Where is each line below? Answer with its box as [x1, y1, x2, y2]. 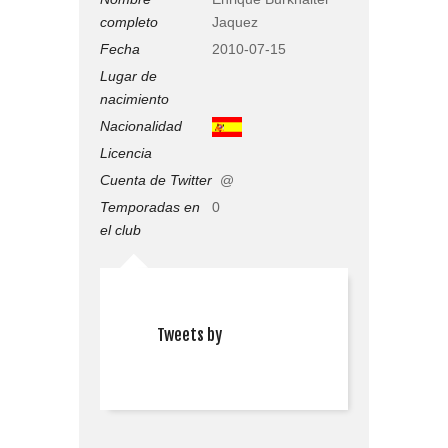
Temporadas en [100, 198, 200, 215]
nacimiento [100, 90, 169, 107]
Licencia [100, 144, 152, 161]
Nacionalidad [100, 117, 182, 134]
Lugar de [100, 67, 157, 84]
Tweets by [157, 324, 222, 345]
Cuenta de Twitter [100, 171, 212, 188]
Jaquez [212, 13, 258, 30]
